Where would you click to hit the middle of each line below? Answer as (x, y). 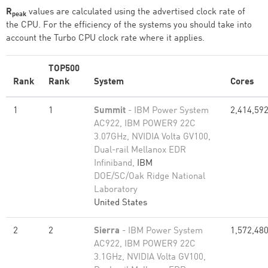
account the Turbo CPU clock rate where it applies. (105, 39)
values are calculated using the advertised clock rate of (136, 12)
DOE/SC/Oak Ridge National (150, 177)
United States (121, 203)
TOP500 (64, 69)
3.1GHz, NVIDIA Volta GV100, (150, 258)
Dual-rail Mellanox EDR (140, 150)
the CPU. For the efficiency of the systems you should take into (129, 25)
